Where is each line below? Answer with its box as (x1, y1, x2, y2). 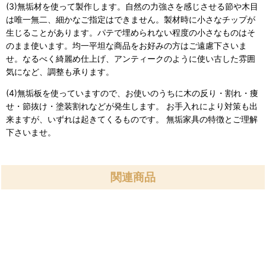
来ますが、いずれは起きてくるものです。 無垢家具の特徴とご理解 (6, 114, 258, 125)
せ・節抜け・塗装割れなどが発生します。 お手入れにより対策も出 (6, 101, 258, 112)
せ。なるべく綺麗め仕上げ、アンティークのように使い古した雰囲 (6, 53, 255, 64)
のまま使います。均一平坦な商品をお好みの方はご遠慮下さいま (6, 40, 247, 51)
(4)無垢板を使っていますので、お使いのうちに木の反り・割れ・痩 (6, 88, 258, 99)
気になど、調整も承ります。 (6, 66, 114, 77)
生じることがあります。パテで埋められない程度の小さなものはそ (6, 27, 255, 38)
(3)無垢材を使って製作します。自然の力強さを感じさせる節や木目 (6, 1, 258, 12)
